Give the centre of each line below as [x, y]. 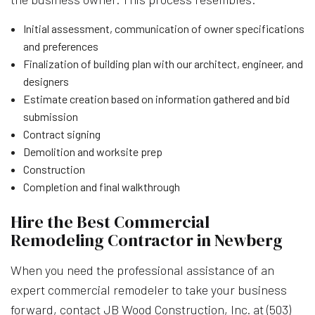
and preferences [60, 46]
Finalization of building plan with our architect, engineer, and [163, 63]
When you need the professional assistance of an [142, 270]
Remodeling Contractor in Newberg [147, 240]
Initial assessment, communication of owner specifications [163, 28]
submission [50, 116]
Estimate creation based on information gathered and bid [156, 98]
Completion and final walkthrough [101, 186]
